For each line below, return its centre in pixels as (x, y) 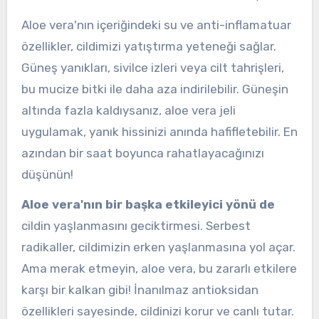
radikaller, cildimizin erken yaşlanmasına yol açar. (158, 247)
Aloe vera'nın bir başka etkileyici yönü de (148, 205)
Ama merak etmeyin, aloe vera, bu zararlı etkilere (159, 269)
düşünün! (47, 174)
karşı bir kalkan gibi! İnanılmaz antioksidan (140, 290)
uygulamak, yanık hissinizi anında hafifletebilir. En (159, 131)
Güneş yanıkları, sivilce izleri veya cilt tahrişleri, (152, 67)
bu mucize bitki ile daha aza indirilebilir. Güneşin (155, 89)
